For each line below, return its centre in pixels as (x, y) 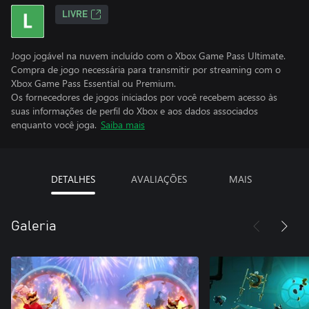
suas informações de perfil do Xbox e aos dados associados (134, 111)
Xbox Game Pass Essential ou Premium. (93, 83)
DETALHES (73, 179)
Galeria (34, 226)
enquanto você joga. (54, 124)
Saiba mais (123, 124)
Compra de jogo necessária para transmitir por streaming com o (146, 69)
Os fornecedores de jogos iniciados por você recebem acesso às (144, 97)
